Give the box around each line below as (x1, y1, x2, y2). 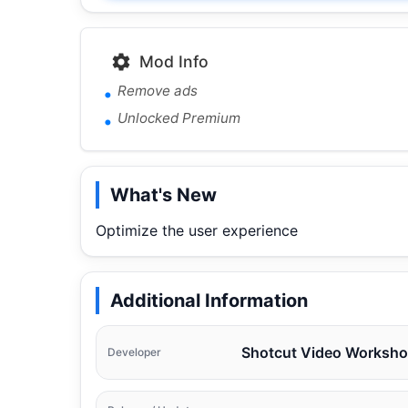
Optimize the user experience (96, 220, 298, 240)
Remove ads (117, 81, 198, 99)
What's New (110, 183, 217, 206)
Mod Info (139, 51, 209, 71)
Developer (107, 344, 161, 359)
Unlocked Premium (117, 108, 240, 127)
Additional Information (110, 289, 308, 311)
